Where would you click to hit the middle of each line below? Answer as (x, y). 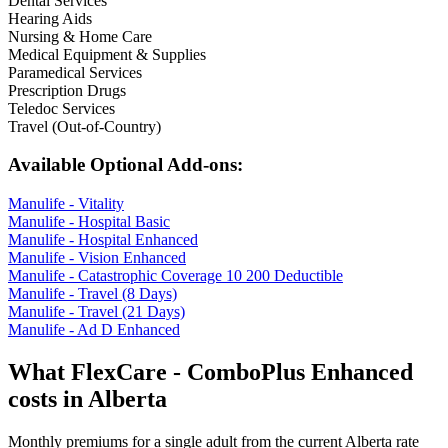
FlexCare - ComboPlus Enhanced (242, 372)
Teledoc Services (61, 108)
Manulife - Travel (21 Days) (96, 312)
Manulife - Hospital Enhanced (103, 240)
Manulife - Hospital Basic (89, 222)
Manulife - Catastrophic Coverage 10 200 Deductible (175, 276)
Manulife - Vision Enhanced (97, 258)
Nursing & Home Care (80, 36)
